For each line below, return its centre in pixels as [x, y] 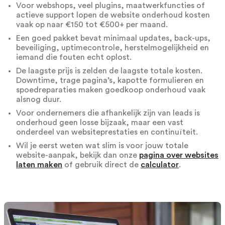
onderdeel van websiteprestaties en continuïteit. [107, 132]
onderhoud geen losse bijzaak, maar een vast [100, 122]
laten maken [39, 164]
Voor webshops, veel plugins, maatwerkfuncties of [110, 5]
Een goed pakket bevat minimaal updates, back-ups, [113, 38]
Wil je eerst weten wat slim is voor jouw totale [102, 145]
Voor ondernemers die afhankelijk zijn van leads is [108, 113]
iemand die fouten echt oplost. [74, 57]
